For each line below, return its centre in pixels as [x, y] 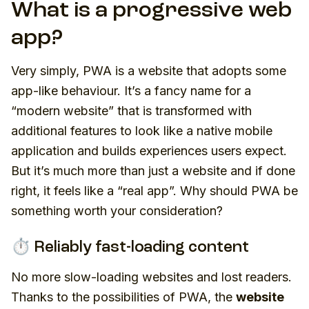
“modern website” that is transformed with [131, 111]
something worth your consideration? [117, 211]
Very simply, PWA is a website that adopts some [149, 71]
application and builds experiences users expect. [149, 151]
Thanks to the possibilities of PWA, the [123, 297]
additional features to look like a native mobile [142, 131]
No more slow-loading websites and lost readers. [151, 277]
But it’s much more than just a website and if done [153, 171]
